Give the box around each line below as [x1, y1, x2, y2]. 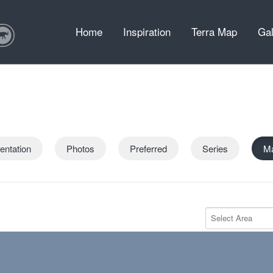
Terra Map [191, 24, 237, 39]
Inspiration [123, 24, 171, 39]
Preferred [130, 142, 167, 155]
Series [202, 142, 228, 155]
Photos [66, 142, 94, 155]
